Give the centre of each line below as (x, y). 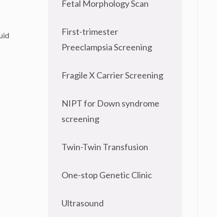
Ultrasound (82, 203)
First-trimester (90, 31)
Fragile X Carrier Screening (112, 75)
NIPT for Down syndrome (110, 103)
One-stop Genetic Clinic (107, 175)
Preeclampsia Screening (107, 47)
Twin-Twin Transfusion (105, 147)
